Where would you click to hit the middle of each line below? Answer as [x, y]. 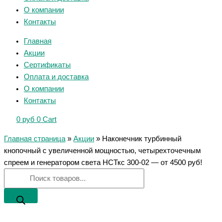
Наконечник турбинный [142, 139]
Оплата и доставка [56, 77]
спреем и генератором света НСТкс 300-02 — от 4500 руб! [103, 162]
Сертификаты [47, 65]
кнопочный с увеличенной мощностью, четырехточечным [102, 150]
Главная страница [35, 139]
